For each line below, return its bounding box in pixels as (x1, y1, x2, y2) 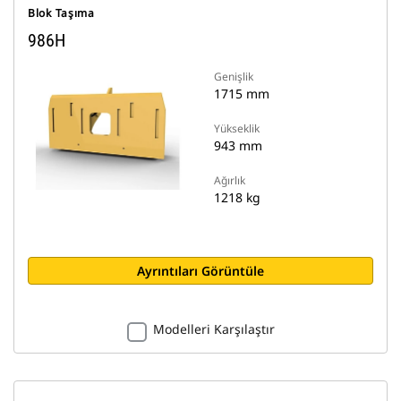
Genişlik (214, 69, 253, 84)
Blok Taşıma (28, 5, 95, 21)
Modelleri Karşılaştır (152, 320, 275, 337)
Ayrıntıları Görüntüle (137, 262, 264, 279)
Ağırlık (214, 173, 245, 188)
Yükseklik (214, 121, 260, 136)
